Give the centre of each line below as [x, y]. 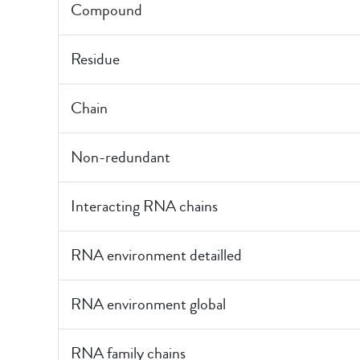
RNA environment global [148, 304]
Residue [95, 59]
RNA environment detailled [156, 255]
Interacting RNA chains [144, 206]
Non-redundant [121, 157]
